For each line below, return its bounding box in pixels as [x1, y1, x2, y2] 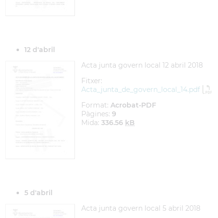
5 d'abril [24, 188, 53, 197]
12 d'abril [24, 45, 55, 54]
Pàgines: [81, 109, 112, 118]
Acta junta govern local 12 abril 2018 [81, 61, 203, 70]
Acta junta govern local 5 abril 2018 [81, 204, 200, 213]
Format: [81, 101, 110, 109]
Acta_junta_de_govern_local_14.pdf [81, 85, 200, 94]
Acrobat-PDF [110, 101, 156, 109]
